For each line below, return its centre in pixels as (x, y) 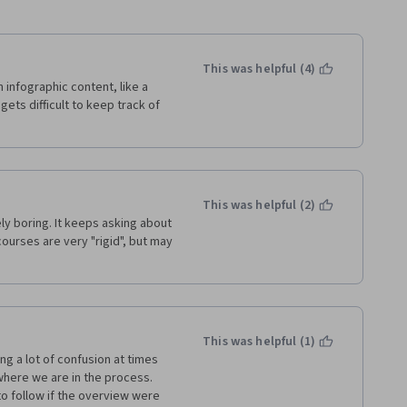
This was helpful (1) (259, 342)
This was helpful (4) (259, 69)
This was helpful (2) (259, 205)
